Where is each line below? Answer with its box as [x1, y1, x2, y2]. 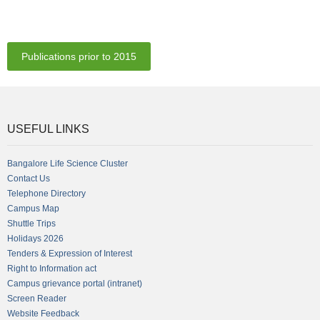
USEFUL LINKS [7, 123, 89, 135]
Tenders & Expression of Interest [7, 249, 132, 259]
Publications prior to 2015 [21, 51, 136, 62]
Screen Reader [7, 294, 66, 304]
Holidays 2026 [7, 234, 64, 244]
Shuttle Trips [7, 219, 56, 229]
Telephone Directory [7, 189, 86, 199]
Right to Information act [7, 264, 96, 274]
